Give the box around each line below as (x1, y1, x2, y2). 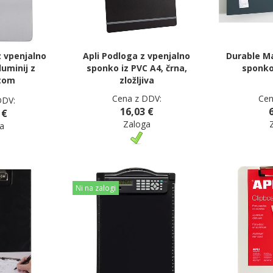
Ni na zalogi (76, 182, 116, 193)
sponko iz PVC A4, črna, (86, 62, 187, 74)
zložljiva (119, 74, 154, 87)
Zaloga (122, 118, 151, 130)
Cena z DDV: (112, 93, 161, 105)
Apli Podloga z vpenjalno (83, 50, 190, 62)
